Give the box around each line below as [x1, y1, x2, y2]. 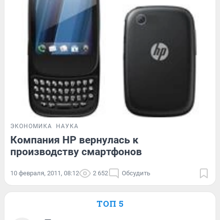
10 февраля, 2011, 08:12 [10, 169, 79, 177]
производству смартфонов [10, 145, 142, 158]
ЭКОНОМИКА [10, 122, 52, 130]
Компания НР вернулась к [10, 134, 138, 146]
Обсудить [122, 169, 150, 177]
